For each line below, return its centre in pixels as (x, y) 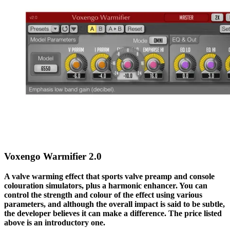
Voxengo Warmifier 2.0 (53, 157)
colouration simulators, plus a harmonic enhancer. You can (106, 186)
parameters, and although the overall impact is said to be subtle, (114, 204)
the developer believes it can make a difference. (85, 214)
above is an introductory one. (55, 223)
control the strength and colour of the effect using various (103, 195)
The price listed (195, 214)
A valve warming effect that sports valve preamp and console (109, 177)
